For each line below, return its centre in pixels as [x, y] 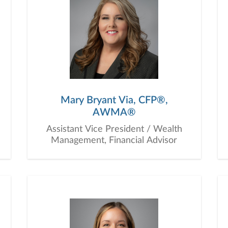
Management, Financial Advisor [114, 140]
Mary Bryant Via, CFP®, [114, 100]
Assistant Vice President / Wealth [114, 129]
